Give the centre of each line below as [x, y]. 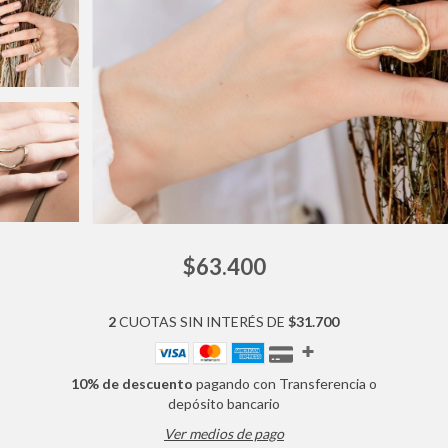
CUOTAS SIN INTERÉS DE [202, 321]
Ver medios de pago [223, 433]
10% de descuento [131, 383]
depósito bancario [223, 403]
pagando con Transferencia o [284, 383]
